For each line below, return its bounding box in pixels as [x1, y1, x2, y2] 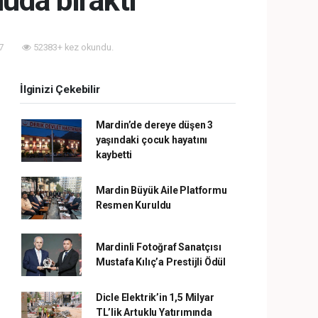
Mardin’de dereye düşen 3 [95, 119, 214, 131]
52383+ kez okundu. [31, 42, 114, 53]
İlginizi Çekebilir [20, 83, 100, 96]
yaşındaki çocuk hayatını [95, 134, 208, 146]
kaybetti [95, 149, 133, 160]
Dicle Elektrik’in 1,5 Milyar [95, 292, 214, 303]
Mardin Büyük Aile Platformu [95, 185, 227, 196]
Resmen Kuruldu [95, 199, 172, 211]
